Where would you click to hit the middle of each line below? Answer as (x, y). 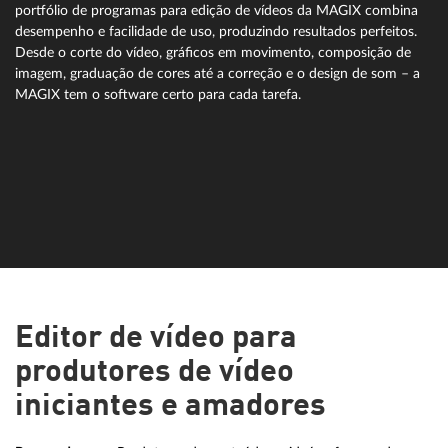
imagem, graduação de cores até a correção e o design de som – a (217, 73)
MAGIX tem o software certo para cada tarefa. (158, 94)
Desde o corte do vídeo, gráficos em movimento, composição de (213, 52)
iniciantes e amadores (170, 406)
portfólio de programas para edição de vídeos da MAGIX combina (216, 10)
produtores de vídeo (154, 372)
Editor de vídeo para (156, 338)
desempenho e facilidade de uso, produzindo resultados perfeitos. (216, 31)
